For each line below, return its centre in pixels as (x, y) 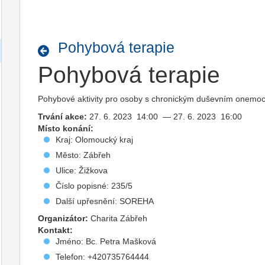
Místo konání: (66, 128)
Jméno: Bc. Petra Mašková (106, 241)
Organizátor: (63, 218)
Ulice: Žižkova (82, 170)
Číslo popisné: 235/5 (94, 186)
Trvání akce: (63, 117)
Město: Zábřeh (83, 155)
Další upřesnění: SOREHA (105, 201)
